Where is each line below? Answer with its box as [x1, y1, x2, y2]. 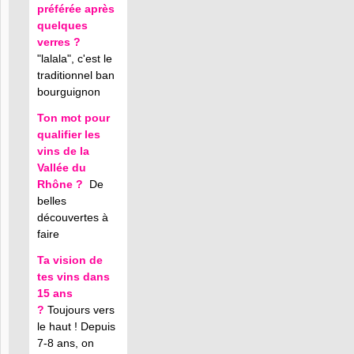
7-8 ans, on [37, 337, 94, 349]
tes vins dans [37, 270, 110, 283]
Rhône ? [37, 178, 83, 190]
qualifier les [37, 128, 100, 141]
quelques [37, 19, 88, 32]
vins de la [37, 145, 89, 157]
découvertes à [37, 211, 108, 224]
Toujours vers [44, 303, 115, 316]
